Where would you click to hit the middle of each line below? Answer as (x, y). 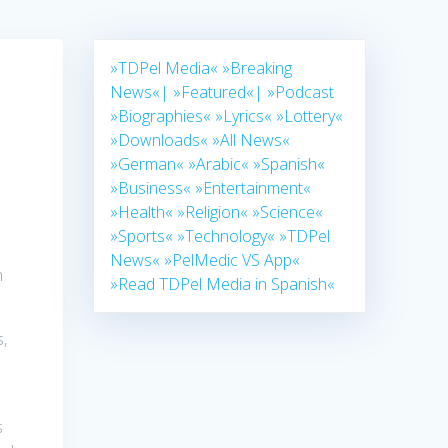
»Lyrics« (244, 116)
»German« (147, 164)
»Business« (151, 188)
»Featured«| (218, 92)
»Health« (142, 212)
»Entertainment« (253, 188)
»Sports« (142, 236)
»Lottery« (310, 116)
